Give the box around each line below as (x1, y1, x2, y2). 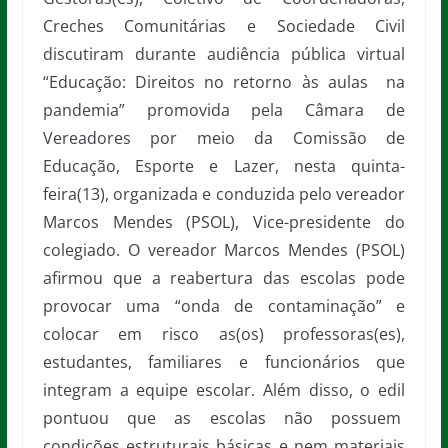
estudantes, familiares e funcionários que (42, 351, 406, 373)
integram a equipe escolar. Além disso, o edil (42, 379, 406, 401)
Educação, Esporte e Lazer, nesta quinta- (42, 155, 406, 177)
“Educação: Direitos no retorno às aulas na (42, 71, 406, 93)
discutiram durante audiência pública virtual (42, 43, 406, 65)
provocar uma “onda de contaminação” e (42, 295, 406, 317)
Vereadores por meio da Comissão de (42, 127, 406, 149)
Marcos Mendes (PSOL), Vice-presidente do (42, 211, 406, 233)
